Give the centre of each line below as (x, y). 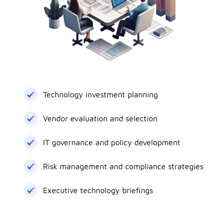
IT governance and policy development (112, 142)
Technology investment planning (100, 94)
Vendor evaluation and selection (100, 118)
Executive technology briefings (98, 190)
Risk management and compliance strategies (123, 166)
